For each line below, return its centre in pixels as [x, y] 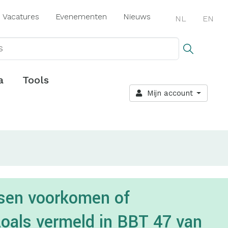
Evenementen [81, 17]
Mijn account [167, 93]
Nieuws [137, 17]
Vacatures [21, 17]
